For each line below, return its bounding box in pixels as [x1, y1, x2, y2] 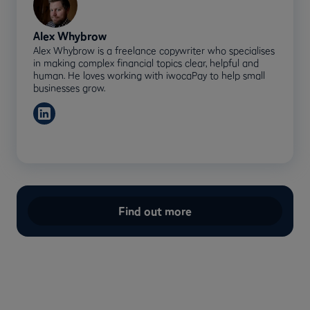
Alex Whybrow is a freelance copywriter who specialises [33, 44, 275, 57]
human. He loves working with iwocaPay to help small [33, 69, 265, 82]
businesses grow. [33, 81, 105, 94]
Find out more [118, 203, 192, 218]
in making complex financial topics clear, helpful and [33, 56, 259, 69]
